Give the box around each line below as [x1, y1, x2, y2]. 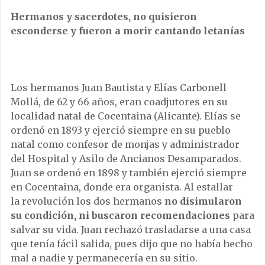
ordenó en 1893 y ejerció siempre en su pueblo [11, 124, 231, 136]
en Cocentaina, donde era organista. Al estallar [11, 180, 233, 193]
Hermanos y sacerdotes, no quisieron [11, 10, 197, 22]
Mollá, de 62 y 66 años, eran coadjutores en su [11, 95, 228, 108]
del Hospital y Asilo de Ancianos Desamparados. [11, 152, 241, 164]
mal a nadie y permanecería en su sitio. [11, 251, 198, 264]
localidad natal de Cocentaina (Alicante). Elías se [11, 109, 241, 122]
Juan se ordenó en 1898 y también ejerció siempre [11, 166, 247, 179]
